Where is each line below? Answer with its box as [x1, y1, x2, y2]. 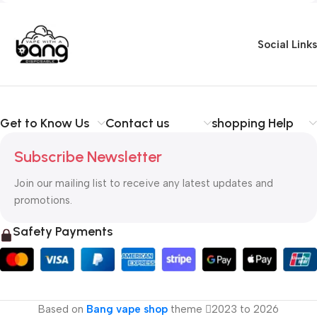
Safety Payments [13, 224, 113, 240]
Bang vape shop [86, 302, 168, 316]
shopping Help [211, 115, 294, 132]
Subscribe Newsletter [14, 147, 162, 167]
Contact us [105, 115, 170, 132]
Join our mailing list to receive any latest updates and [14, 177, 273, 190]
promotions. [14, 194, 72, 207]
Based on [38, 302, 86, 316]
